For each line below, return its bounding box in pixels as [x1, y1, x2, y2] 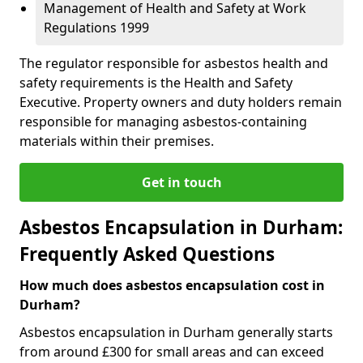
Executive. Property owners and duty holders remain [19, 93, 342, 111]
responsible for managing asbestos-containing [19, 113, 307, 130]
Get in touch [141, 173, 222, 191]
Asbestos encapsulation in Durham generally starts [19, 323, 333, 341]
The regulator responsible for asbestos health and [19, 54, 328, 72]
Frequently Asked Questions [19, 241, 275, 267]
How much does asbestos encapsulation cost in [19, 276, 325, 294]
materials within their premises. [19, 132, 214, 150]
